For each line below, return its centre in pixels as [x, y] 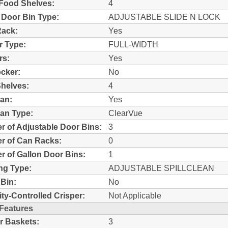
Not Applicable [135, 195]
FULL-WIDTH [133, 44]
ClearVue [125, 113]
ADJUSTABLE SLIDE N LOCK [164, 17]
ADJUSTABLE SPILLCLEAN [161, 168]
